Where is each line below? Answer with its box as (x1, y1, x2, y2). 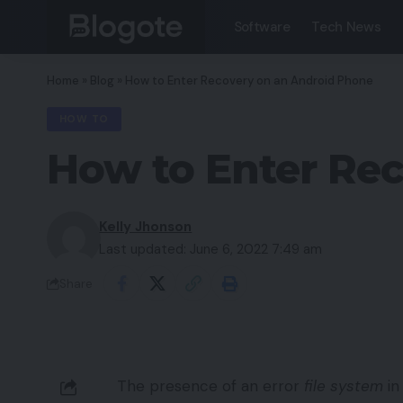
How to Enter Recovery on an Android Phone (125, 73, 373, 88)
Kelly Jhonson (99, 218, 193, 237)
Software (233, 18, 291, 36)
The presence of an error (117, 376, 304, 397)
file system (304, 376, 383, 397)
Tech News (311, 18, 381, 36)
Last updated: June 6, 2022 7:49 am (99, 240, 323, 259)
